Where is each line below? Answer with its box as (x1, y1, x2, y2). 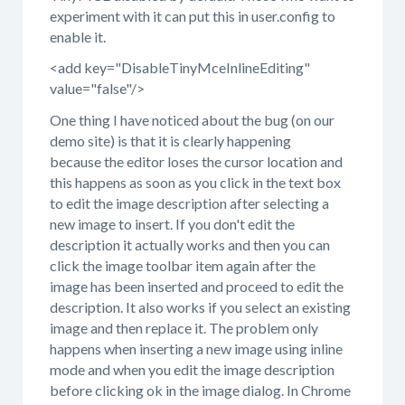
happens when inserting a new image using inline (50, 339, 343, 357)
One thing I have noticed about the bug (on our (50, 110, 334, 128)
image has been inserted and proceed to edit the (50, 277, 344, 295)
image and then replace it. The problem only (50, 318, 318, 336)
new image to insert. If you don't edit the (50, 214, 295, 232)
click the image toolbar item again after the (50, 256, 316, 274)
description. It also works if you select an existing (50, 297, 351, 316)
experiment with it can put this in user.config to (50, 6, 335, 24)
